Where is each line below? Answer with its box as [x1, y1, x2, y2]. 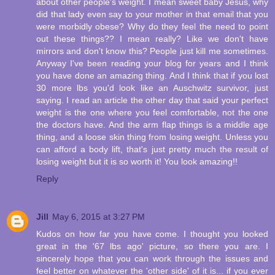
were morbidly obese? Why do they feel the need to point [36, 21, 268, 32]
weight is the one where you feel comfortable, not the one [36, 107, 268, 118]
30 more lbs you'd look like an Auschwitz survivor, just [36, 83, 268, 93]
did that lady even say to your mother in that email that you [36, 9, 268, 20]
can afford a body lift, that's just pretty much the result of [36, 144, 268, 155]
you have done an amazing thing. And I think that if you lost [36, 71, 268, 81]
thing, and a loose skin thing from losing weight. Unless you [36, 132, 268, 142]
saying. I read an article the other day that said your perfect [36, 95, 268, 106]
